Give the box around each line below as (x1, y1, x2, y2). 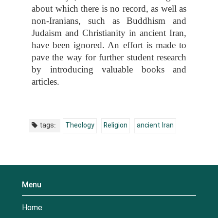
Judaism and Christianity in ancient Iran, (32, 27, 186, 38)
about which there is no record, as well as (32, 3, 186, 14)
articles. (32, 76, 59, 87)
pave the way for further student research (32, 52, 186, 62)
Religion (104, 120, 127, 131)
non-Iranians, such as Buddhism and (32, 15, 186, 26)
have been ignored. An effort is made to (32, 39, 186, 50)
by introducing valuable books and (32, 64, 186, 74)
